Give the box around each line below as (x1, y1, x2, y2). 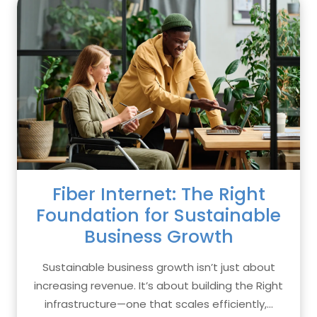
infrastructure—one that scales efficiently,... (44, 296, 273, 311)
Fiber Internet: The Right (52, 182, 265, 207)
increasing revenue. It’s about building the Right (34, 278, 283, 293)
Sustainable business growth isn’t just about (42, 260, 275, 275)
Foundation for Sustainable (36, 203, 281, 228)
